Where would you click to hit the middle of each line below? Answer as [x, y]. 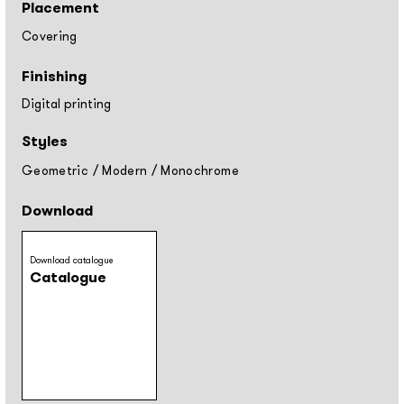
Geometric [55, 170]
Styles [45, 142]
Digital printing [66, 105]
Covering [50, 37]
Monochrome [200, 170]
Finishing [54, 77]
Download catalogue [71, 260]
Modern [125, 170]
